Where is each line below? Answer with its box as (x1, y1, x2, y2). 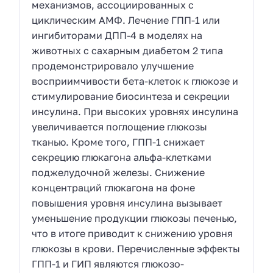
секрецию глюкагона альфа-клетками (32, 151, 212, 163)
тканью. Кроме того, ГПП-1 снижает (32, 135, 205, 148)
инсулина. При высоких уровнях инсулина (32, 105, 239, 118)
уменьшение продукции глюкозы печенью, (32, 211, 238, 224)
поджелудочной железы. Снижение (32, 166, 205, 179)
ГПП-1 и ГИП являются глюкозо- (32, 257, 185, 270)
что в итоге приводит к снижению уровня (32, 227, 233, 239)
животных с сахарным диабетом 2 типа (32, 44, 224, 57)
